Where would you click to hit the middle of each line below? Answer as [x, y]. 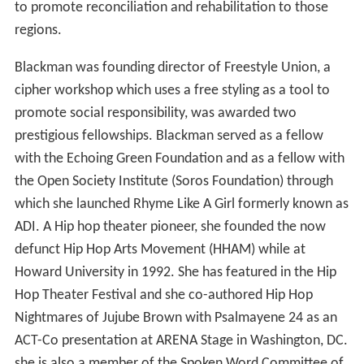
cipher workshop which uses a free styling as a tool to [172, 90]
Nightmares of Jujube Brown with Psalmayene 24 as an [175, 318]
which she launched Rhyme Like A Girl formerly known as [181, 204]
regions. [38, 30]
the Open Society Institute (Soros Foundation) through [173, 181]
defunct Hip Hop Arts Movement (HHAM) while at [160, 249]
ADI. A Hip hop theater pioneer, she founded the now [170, 227]
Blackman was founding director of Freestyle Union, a [172, 67]
